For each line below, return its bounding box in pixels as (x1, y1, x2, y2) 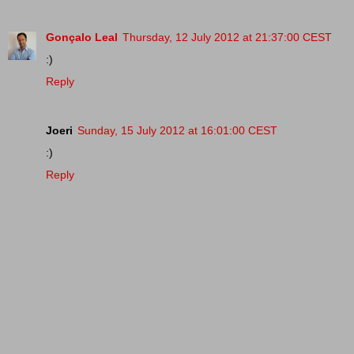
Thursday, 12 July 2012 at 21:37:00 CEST (122, 30, 332, 43)
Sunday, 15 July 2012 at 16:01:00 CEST (77, 123, 277, 137)
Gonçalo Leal (46, 30, 118, 43)
